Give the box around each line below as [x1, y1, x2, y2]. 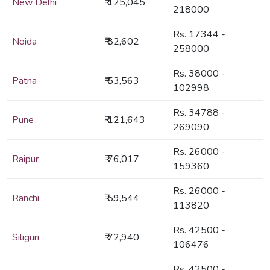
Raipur [12, 152, 39, 166]
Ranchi [12, 192, 39, 206]
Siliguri [12, 231, 39, 245]
